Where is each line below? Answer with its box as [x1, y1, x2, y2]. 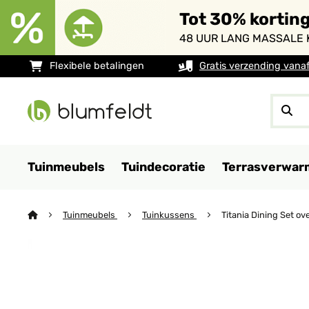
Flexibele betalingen [50, 60, 144, 72]
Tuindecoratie [121, 159, 206, 174]
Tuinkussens [142, 210, 197, 220]
